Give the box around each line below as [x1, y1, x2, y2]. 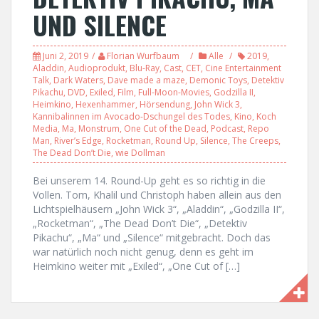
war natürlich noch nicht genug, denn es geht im [33, 244, 253, 258]
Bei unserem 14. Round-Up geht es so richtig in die [33, 173, 266, 187]
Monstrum [78, 122, 120, 135]
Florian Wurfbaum [107, 49, 179, 62]
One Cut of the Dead [124, 122, 206, 135]
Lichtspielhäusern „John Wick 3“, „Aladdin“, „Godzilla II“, [33, 202, 285, 216]
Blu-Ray [130, 61, 159, 74]
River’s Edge [54, 134, 102, 147]
